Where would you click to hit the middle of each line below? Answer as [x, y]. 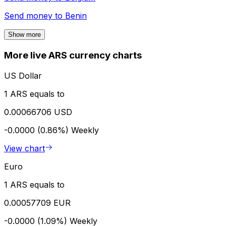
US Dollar [23, 75]
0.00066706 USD [38, 112]
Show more [24, 35]
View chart [24, 148]
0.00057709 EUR [37, 203]
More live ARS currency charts [73, 55]
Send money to [35, 16]
